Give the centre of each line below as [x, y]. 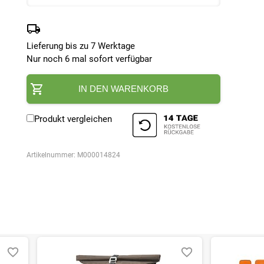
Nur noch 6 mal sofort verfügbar [90, 59]
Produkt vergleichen [73, 119]
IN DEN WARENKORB [124, 88]
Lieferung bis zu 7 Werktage [81, 46]
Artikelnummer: [52, 155]
